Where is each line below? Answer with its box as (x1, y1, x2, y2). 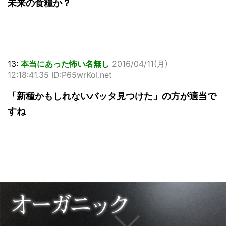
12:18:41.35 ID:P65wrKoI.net (8, 70, 112, 80)
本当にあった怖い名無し (21, 59, 109, 69)
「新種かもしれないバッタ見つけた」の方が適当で (8, 91, 216, 102)
